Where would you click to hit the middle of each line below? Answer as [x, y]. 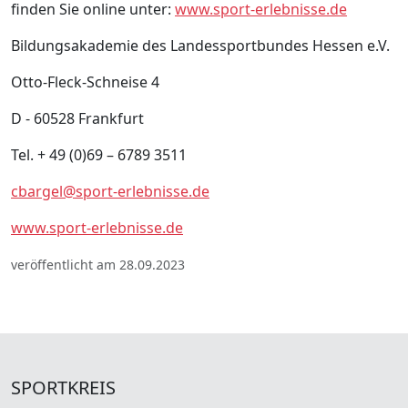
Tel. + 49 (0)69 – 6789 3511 [99, 154]
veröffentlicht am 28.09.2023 [98, 264]
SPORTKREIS [63, 387]
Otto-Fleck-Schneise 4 [85, 82]
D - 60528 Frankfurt [77, 118]
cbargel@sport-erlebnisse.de [110, 191]
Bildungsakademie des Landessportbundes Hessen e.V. [200, 45]
